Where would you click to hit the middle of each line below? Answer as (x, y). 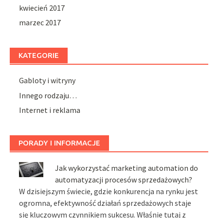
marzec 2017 (40, 23)
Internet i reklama (50, 110)
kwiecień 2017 (42, 8)
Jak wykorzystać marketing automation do (127, 168)
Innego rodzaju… (48, 95)
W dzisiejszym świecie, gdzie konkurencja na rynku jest (109, 191)
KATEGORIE (39, 55)
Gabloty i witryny (47, 81)
